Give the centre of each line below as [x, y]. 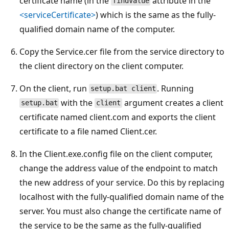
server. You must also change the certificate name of [120, 211]
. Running [176, 88]
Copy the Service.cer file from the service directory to [122, 51]
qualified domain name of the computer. [97, 29]
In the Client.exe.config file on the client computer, [116, 154]
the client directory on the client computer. [101, 66]
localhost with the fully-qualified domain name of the [122, 197]
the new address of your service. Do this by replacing [122, 182]
